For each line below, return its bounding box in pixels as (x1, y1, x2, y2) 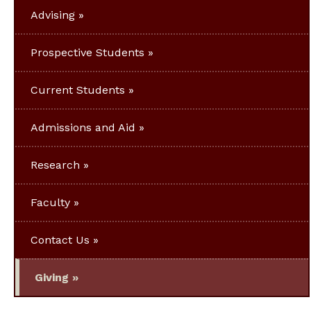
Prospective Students (31, 45, 144, 59)
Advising (31, 8, 75, 22)
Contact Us (31, 233, 90, 246)
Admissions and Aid (31, 120, 135, 134)
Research (31, 158, 80, 171)
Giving (35, 270, 69, 284)
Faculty (31, 195, 70, 209)
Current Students (31, 83, 125, 96)
